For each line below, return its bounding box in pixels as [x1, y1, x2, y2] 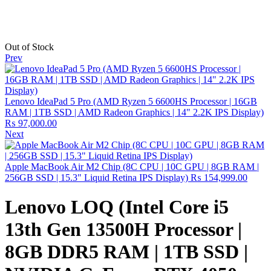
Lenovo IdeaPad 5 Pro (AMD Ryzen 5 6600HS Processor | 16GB [5, 96, 257, 106]
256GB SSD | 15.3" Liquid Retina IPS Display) [5, 172, 188, 183]
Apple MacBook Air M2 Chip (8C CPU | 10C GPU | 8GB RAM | [5, 162, 259, 172]
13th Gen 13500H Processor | [5, 218, 242, 241]
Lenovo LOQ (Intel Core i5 [5, 196, 229, 218]
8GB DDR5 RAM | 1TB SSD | [5, 241, 248, 263]
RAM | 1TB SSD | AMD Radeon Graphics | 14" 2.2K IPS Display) [5, 107, 264, 117]
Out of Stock [5, 42, 54, 52]
